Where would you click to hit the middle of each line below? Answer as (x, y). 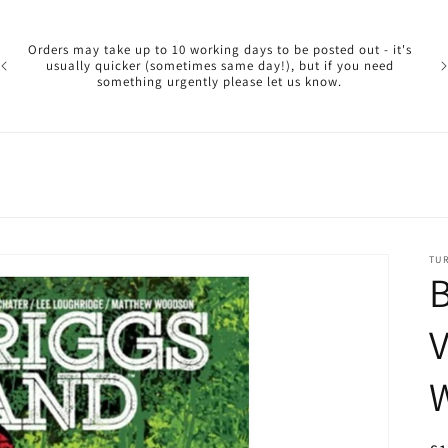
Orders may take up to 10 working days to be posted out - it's (219, 49)
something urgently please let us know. (220, 81)
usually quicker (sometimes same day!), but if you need (219, 65)
